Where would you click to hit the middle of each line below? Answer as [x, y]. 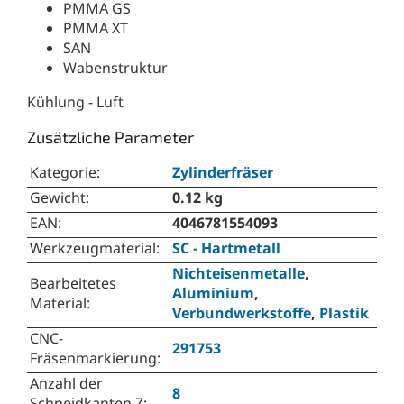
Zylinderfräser [223, 173]
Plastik [344, 313]
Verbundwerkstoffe [242, 313]
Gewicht [58, 198]
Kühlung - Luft [75, 102]
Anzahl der [66, 384]
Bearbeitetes [73, 284]
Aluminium [213, 294]
